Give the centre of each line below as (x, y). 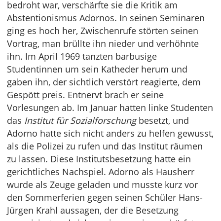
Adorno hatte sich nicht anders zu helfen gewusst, (110, 133)
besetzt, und (163, 121)
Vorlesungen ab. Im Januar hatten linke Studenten (110, 108)
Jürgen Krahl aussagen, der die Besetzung (93, 210)
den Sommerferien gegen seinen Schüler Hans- (105, 198)
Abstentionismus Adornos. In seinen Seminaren (106, 18)
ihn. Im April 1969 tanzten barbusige (82, 56)
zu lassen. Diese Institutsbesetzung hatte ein (99, 159)
